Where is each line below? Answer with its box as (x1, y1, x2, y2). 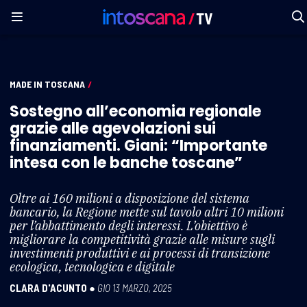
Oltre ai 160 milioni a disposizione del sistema (10, 190, 249, 206)
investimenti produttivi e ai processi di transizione (10, 245, 270, 261)
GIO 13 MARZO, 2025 (97, 281, 172, 294)
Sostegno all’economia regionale (10, 100, 261, 122)
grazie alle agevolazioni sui (10, 117, 216, 139)
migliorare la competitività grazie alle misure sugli (10, 231, 275, 247)
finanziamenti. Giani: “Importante (10, 134, 267, 156)
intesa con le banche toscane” (10, 151, 243, 173)
